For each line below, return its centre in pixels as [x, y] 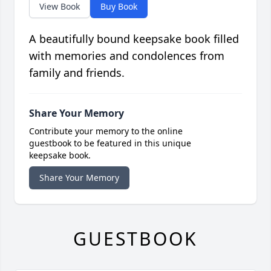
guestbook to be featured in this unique [110, 143]
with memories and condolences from [127, 56]
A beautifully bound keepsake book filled [134, 39]
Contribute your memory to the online [106, 131]
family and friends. [77, 73]
